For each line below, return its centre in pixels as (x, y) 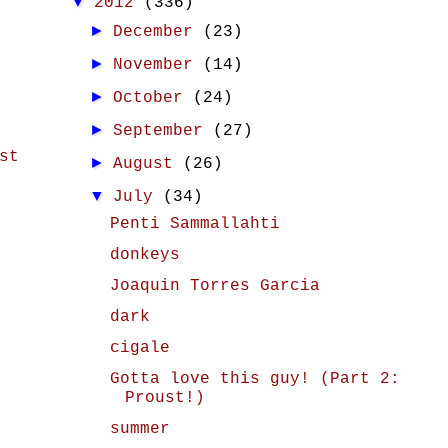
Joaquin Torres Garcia (214, 286)
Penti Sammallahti (194, 224)
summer (139, 429)
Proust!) (164, 398)
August (148, 164)
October (153, 98)
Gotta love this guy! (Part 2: (254, 379)
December (158, 32)
